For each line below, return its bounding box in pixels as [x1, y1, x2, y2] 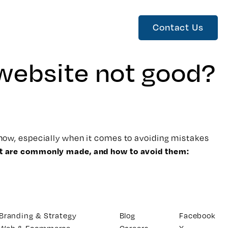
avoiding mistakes [134, 133, 209, 143]
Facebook [179, 211, 216, 220]
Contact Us [152, 21, 204, 33]
